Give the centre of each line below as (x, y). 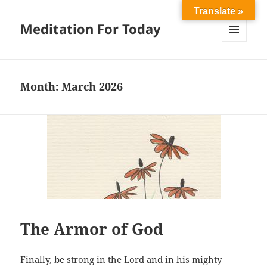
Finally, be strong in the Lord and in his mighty (121, 259)
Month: (41, 87)
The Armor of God (92, 229)
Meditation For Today (91, 29)
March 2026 (92, 87)
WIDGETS (239, 67)
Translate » (218, 11)
